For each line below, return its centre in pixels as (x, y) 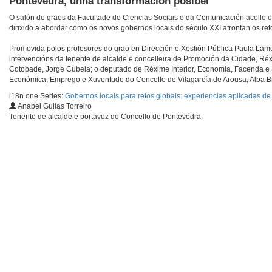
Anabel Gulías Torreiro (54, 107)
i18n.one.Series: (37, 96)
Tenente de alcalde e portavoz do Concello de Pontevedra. (106, 117)
